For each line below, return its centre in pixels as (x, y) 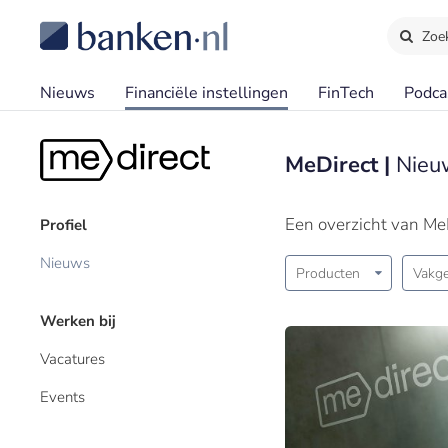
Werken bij (78, 321)
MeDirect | (340, 165)
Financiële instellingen (206, 93)
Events (62, 397)
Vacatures (72, 359)
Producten (328, 273)
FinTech (346, 93)
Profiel (63, 225)
